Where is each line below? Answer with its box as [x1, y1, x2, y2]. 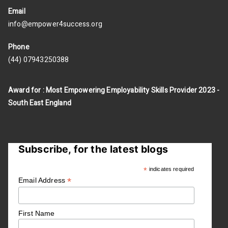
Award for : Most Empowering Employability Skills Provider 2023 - [8, 84, 220, 96]
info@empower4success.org [8, 18, 102, 30]
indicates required [149, 165, 194, 172]
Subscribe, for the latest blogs [18, 142, 168, 155]
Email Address [18, 176, 68, 184]
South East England [8, 97, 71, 108]
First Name [18, 209, 55, 218]
